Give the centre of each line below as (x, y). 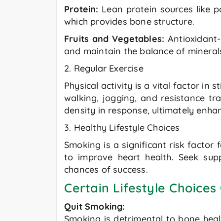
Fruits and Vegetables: (116, 39)
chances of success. (106, 170)
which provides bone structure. (129, 22)
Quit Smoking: (95, 207)
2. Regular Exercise (104, 69)
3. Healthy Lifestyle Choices (122, 128)
